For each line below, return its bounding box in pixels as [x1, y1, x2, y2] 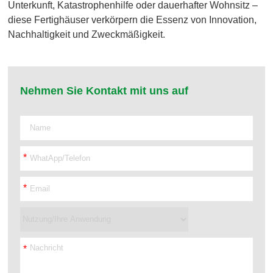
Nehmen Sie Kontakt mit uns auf [20, 84, 189, 97]
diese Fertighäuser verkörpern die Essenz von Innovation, [8, 14, 257, 25]
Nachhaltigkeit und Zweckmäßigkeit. [8, 29, 166, 40]
